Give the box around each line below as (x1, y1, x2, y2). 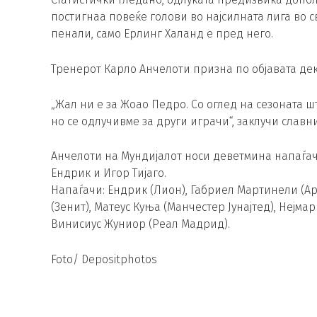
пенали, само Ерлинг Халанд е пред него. (51, 27, 273, 41)
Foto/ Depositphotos (51, 252, 157, 266)
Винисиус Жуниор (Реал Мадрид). (51, 217, 230, 231)
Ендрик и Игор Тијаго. (51, 166, 166, 180)
